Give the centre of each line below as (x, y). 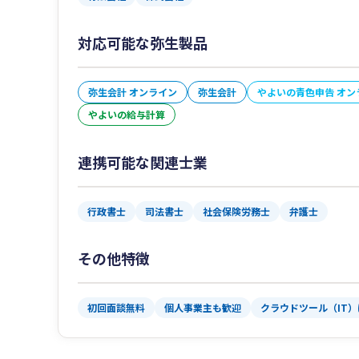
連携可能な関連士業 (143, 162)
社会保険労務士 (236, 212)
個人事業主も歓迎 (203, 308)
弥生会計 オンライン (133, 92)
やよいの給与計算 (127, 115)
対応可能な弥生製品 (143, 43)
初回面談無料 (116, 308)
